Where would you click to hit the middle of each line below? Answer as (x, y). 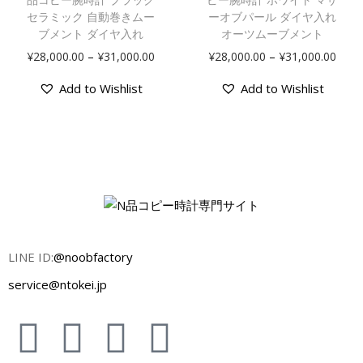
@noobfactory (93, 256)
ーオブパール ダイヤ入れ (272, 17)
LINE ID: (31, 256)
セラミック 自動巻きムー (90, 17)
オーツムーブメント (272, 34)
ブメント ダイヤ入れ (90, 34)
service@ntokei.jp (58, 284)
